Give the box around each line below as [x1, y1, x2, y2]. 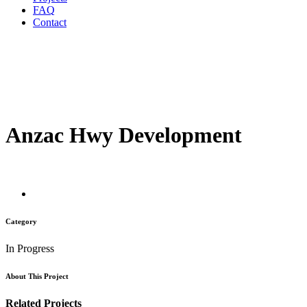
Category [5, 217, 37, 225]
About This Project [5, 271, 69, 280]
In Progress [5, 242, 54, 254]
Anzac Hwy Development [5, 123, 242, 148]
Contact [33, 16, 66, 28]
